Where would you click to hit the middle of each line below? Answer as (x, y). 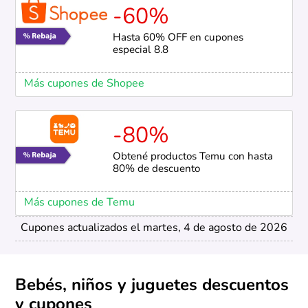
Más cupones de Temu (79, 202)
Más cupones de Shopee (84, 84)
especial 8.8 (140, 50)
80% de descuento (156, 169)
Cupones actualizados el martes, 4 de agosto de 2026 (154, 228)
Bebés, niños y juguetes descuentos (152, 286)
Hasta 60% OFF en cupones (178, 38)
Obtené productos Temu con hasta (192, 157)
